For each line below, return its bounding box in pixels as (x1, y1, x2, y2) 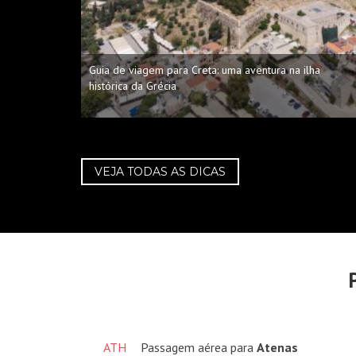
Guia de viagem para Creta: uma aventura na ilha (89, 62, 320, 77)
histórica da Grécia (89, 78, 176, 93)
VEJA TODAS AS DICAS (95, 164, 226, 179)
